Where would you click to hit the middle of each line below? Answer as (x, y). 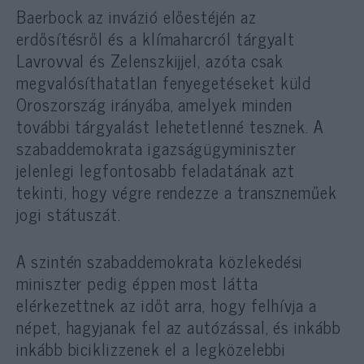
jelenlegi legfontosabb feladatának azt (156, 170)
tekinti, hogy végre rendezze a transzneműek (177, 192)
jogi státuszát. (69, 214)
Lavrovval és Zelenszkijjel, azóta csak (150, 61)
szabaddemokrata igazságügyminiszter (156, 148)
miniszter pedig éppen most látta (137, 283)
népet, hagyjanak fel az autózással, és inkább (179, 327)
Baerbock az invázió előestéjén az (136, 17)
